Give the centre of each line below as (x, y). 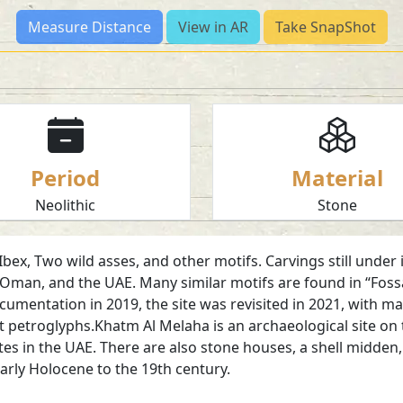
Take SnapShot (325, 27)
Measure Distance (89, 27)
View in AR (213, 27)
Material (338, 177)
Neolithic (66, 205)
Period (66, 177)
